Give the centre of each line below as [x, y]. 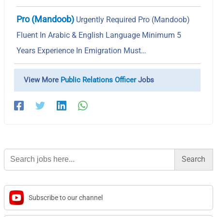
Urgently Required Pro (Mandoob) [132, 19]
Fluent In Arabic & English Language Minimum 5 [99, 35]
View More [42, 80]
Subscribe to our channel [66, 197]
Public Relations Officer [99, 80]
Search [15, 151]
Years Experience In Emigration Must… [82, 50]
